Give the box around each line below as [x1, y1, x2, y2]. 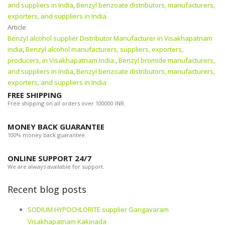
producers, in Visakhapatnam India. [8, 56, 116, 65]
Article [8, 23, 26, 32]
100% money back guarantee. [8, 131, 86, 139]
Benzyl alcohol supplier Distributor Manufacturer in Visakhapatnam [8, 34, 212, 43]
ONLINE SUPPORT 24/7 [8, 153, 91, 164]
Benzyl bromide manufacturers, [119, 56, 215, 65]
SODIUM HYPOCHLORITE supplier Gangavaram [28, 205, 169, 214]
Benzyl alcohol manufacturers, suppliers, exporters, [26, 45, 183, 54]
